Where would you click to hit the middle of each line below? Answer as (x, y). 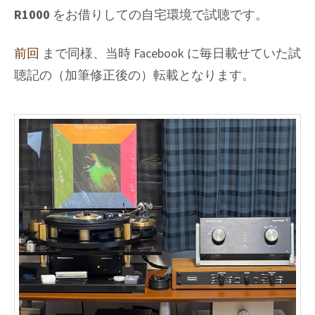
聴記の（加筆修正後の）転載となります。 (134, 75)
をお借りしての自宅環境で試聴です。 (159, 15)
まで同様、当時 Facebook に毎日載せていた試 (170, 53)
